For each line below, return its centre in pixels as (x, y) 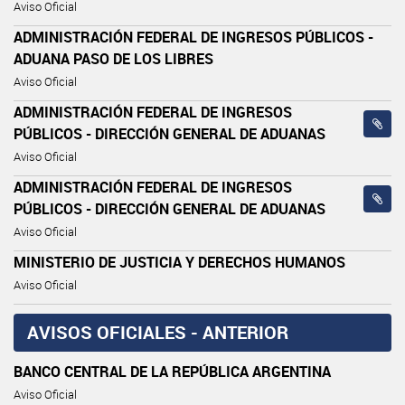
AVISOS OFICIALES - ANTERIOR (158, 332)
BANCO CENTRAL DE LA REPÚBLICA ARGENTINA (172, 371)
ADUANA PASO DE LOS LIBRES (113, 58)
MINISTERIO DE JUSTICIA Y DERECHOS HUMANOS (179, 262)
